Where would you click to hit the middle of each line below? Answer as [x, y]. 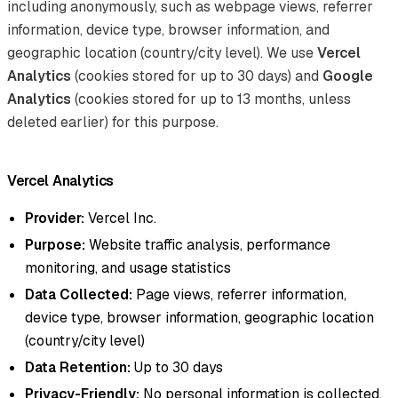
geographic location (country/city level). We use [162, 52]
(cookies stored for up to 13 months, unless [211, 99]
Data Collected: [79, 294]
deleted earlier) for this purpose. [113, 122]
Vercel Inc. [120, 218]
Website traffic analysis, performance [208, 244]
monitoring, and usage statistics [128, 267]
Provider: [55, 218]
